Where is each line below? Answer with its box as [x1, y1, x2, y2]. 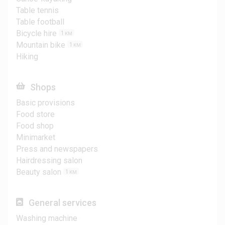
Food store [16, 109, 55, 120]
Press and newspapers [16, 144, 98, 154]
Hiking [16, 52, 38, 62]
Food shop [16, 121, 54, 131]
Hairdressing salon [16, 156, 82, 166]
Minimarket [16, 133, 55, 143]
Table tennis [16, 6, 59, 16]
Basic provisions [16, 98, 75, 108]
